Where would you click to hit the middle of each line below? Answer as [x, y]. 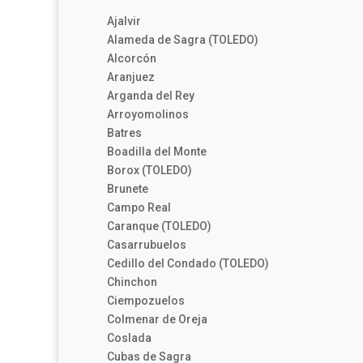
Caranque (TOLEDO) [159, 226]
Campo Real [139, 208]
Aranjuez [131, 77]
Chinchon [132, 282]
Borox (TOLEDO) [149, 171]
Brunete [128, 189]
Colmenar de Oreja [157, 320]
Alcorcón [132, 59]
